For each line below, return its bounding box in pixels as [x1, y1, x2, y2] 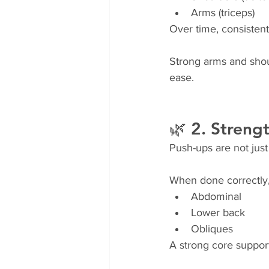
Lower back [191, 207, 245, 219]
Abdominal [191, 190, 241, 202]
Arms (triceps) [191, 7, 255, 19]
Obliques [191, 223, 233, 235]
